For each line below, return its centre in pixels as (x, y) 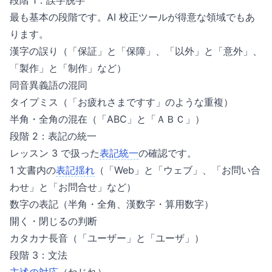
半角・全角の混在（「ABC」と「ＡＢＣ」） (107, 119)
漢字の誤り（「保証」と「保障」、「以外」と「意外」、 (136, 51)
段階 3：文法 (39, 255)
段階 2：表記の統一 (53, 136)
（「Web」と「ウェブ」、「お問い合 (178, 170)
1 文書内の (33, 170)
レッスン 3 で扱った (55, 153)
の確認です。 (168, 153)
